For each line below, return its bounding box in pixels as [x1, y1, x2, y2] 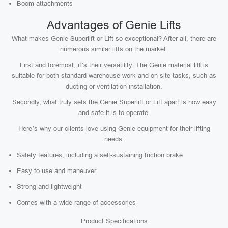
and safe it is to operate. [78, 109, 150, 117]
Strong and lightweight [17, 183, 82, 190]
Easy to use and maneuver [17, 167, 96, 175]
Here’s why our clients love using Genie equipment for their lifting [18, 125, 210, 132]
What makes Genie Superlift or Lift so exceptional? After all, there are [12, 35, 216, 42]
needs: [104, 135, 124, 143]
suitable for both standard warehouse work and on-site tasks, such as [12, 72, 216, 79]
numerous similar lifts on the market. [60, 45, 168, 53]
